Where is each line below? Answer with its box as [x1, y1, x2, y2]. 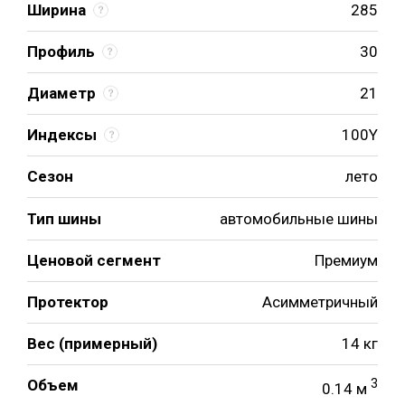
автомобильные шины [220, 210, 378, 229]
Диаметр [27, 83, 96, 102]
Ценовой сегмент [27, 251, 161, 270]
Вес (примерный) [27, 334, 157, 353]
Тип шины [27, 210, 101, 229]
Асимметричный [262, 293, 378, 312]
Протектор [27, 293, 108, 312]
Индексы [27, 125, 97, 144]
